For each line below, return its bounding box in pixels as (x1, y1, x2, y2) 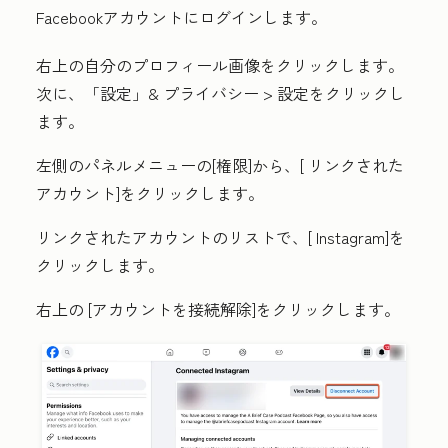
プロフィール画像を (132, 53, 276, 78)
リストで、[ (228, 225, 316, 250)
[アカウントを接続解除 (88, 297, 252, 322)
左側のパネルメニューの (36, 153, 212, 178)
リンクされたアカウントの (36, 225, 228, 250)
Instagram (316, 225, 385, 250)
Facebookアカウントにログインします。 (36, 5, 327, 30)
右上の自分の (36, 53, 132, 78)
